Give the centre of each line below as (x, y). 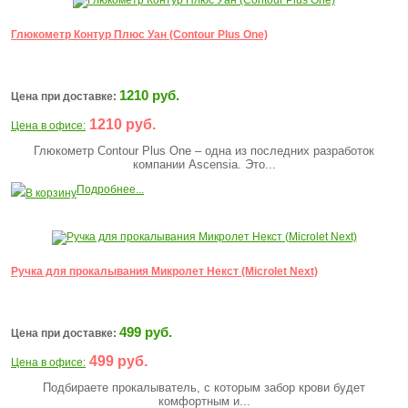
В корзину (51, 194)
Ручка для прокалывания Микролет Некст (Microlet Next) (164, 272)
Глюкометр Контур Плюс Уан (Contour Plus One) (139, 35)
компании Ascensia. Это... (204, 165)
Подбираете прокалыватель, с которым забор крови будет (204, 388)
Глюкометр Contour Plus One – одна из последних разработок (204, 151)
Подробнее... (110, 190)
